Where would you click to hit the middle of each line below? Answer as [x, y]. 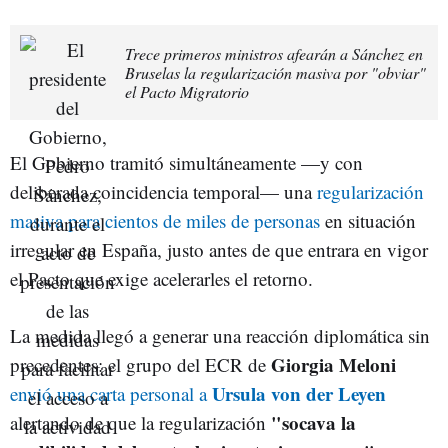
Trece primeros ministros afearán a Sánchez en [274, 53]
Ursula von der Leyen [299, 393]
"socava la [313, 422]
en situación [368, 220]
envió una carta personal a [111, 393]
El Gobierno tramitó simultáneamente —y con [186, 162]
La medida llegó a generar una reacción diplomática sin [220, 335]
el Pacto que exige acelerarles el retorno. [161, 278]
